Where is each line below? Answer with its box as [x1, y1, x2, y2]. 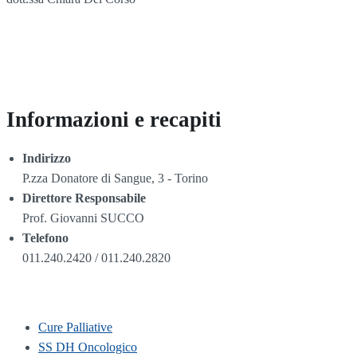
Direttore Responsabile [22, 190, 146, 205]
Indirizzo [22, 151, 71, 165]
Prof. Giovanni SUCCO [22, 210, 144, 225]
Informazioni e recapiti [6, 108, 222, 132]
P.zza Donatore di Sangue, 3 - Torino [22, 171, 208, 185]
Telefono [22, 230, 69, 245]
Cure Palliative [38, 320, 112, 334]
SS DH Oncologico [38, 339, 137, 354]
